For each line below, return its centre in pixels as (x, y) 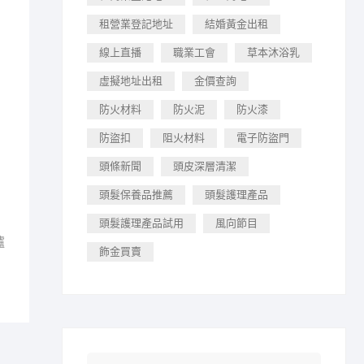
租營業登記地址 (136, 24)
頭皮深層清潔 (205, 166)
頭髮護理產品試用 (141, 223)
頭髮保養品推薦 (136, 195)
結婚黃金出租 (236, 24)
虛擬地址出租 (131, 81)
